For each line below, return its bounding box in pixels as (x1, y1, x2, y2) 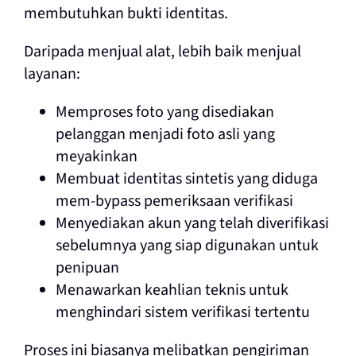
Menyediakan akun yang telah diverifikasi (55, 211, 329, 234)
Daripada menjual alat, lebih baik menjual (23, 40, 301, 63)
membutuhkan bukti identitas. (23, 2, 228, 25)
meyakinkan (55, 145, 137, 168)
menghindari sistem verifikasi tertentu (55, 300, 310, 323)
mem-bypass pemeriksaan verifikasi (55, 189, 293, 212)
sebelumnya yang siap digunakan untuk (55, 234, 319, 257)
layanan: (23, 62, 80, 85)
